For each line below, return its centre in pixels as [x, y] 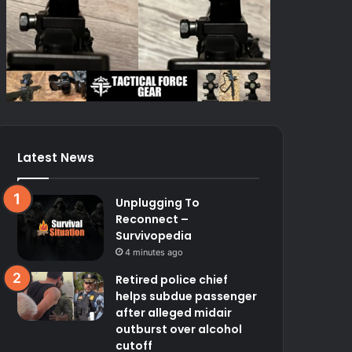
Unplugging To [158, 202]
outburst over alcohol [179, 330]
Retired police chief [172, 280]
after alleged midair [174, 313]
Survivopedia [154, 235]
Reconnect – [152, 219]
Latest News [56, 157]
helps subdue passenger [187, 297]
